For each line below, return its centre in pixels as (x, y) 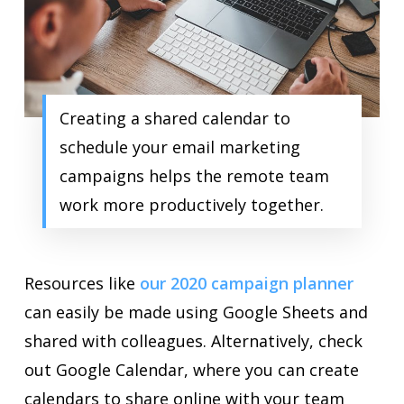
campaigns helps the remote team (194, 176)
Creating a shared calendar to (174, 119)
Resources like (79, 284)
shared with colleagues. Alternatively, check (193, 341)
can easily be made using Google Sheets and (196, 312)
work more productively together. (191, 205)
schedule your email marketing (179, 147)
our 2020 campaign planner (244, 284)
